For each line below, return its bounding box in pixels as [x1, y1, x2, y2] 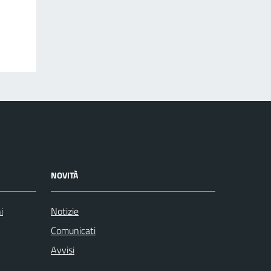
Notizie [51, 204, 79, 218]
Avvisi [51, 243, 74, 257]
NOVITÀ [51, 169, 78, 181]
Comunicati [51, 223, 96, 238]
